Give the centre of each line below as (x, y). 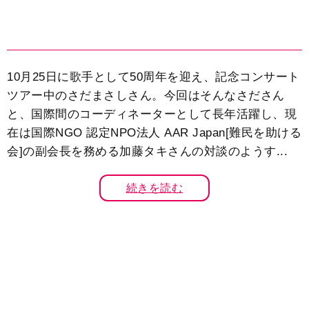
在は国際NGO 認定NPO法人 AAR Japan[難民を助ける (154, 133)
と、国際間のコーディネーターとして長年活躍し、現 (152, 114)
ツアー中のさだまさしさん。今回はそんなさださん (146, 96)
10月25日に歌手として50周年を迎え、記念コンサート (153, 77)
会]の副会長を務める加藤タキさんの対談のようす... (147, 152)
